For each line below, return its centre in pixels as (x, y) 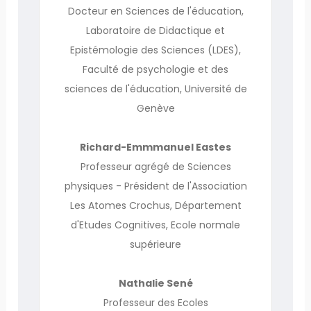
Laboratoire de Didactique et (155, 30)
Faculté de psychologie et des (155, 69)
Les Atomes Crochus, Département (155, 205)
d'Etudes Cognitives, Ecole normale (155, 225)
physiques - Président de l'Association (155, 186)
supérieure (155, 244)
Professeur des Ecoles (155, 302)
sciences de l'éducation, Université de (155, 89)
